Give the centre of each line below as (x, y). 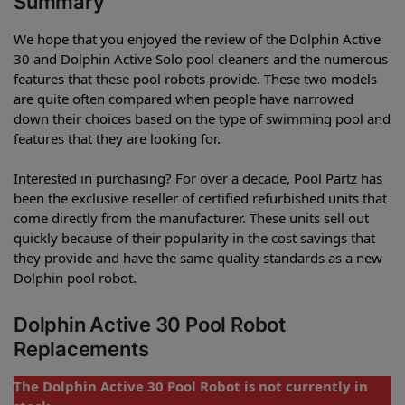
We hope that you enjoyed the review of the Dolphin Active (197, 38)
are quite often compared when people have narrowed (184, 98)
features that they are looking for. (117, 138)
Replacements (81, 349)
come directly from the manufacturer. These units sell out (191, 217)
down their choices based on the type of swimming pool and (202, 118)
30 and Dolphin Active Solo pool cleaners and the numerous (201, 58)
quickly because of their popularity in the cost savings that (194, 237)
